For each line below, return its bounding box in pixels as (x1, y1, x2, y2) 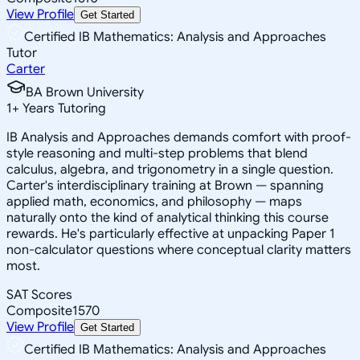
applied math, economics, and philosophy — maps (6, 193, 302, 210)
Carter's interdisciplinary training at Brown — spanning (6, 177, 324, 194)
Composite (6, 302, 72, 319)
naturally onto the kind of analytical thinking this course (6, 209, 329, 226)
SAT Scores (6, 286, 72, 303)
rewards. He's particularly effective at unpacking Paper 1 (6, 225, 335, 242)
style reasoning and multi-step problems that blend (6, 145, 308, 162)
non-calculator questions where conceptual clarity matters (6, 241, 351, 258)
